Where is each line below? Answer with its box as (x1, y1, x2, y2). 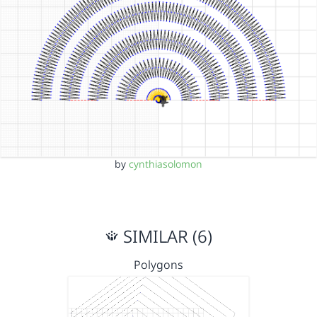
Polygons (134, 257, 183, 272)
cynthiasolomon (129, 157, 202, 171)
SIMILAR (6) (119, 224, 212, 248)
